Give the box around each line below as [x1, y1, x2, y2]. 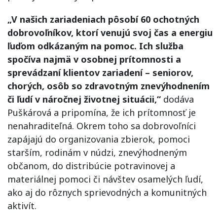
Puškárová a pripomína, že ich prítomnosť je [7, 107, 196, 118]
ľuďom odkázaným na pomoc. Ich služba [7, 40, 184, 52]
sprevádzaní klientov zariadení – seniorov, [7, 67, 193, 78]
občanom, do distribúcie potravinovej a [7, 160, 175, 172]
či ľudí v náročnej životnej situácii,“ [7, 93, 161, 105]
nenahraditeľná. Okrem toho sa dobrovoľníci [7, 120, 196, 132]
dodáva [161, 93, 194, 105]
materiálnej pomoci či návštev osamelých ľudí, [7, 173, 203, 185]
